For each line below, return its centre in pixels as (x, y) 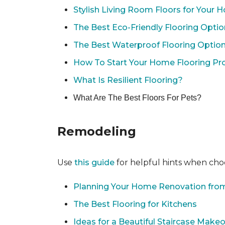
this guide (94, 162)
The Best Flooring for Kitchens (135, 204)
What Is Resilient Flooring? (128, 80)
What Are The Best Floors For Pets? (137, 98)
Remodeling (97, 131)
